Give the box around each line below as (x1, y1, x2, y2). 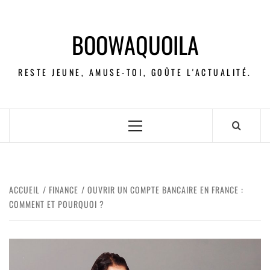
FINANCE (49, 183, 78, 196)
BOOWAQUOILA (71, 28, 199, 61)
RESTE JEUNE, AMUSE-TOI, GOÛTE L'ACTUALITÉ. (18, 66, 252, 78)
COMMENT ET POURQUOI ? (9, 198, 104, 210)
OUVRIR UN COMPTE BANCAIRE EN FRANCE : (87, 183, 243, 196)
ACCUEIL (9, 183, 40, 196)
